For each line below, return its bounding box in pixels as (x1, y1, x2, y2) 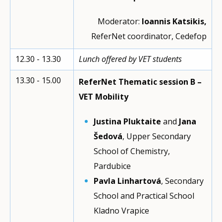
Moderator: (98, 16, 142, 27)
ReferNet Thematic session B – (79, 76, 202, 87)
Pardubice (94, 161, 131, 171)
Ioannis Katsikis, (142, 16, 207, 27)
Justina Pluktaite (94, 116, 161, 127)
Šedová (94, 131, 122, 142)
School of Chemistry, (94, 146, 170, 157)
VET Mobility (79, 91, 128, 102)
